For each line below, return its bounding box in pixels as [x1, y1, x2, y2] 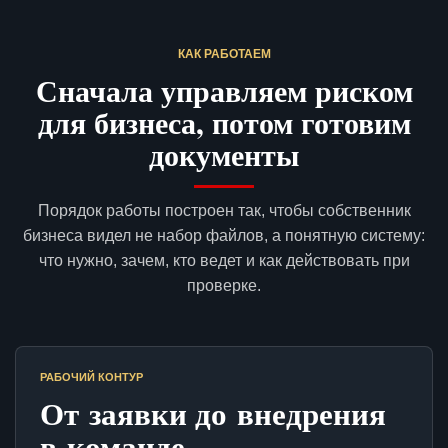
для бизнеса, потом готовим [37, 100, 411, 145]
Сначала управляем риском [35, 68, 413, 113]
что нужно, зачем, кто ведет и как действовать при [38, 252, 410, 270]
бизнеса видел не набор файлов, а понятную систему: [23, 227, 425, 245]
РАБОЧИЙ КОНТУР [40, 371, 143, 384]
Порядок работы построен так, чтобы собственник [37, 202, 411, 220]
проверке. [187, 277, 261, 295]
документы [149, 132, 299, 177]
